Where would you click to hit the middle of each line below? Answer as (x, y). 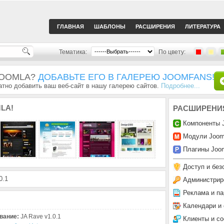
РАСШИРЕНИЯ (155, 26)
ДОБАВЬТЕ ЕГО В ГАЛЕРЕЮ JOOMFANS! (126, 77)
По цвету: (172, 52)
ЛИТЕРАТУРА (203, 26)
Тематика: (73, 52)
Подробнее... (180, 86)
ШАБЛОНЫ (110, 26)
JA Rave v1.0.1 (40, 216)
